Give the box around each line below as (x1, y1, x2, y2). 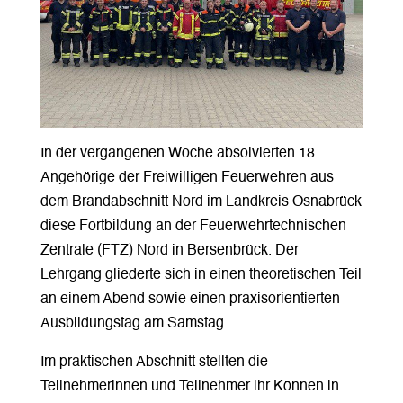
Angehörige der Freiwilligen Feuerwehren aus (40, 170, 334, 185)
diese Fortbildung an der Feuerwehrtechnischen (40, 219, 346, 234)
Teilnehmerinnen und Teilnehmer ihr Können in (40, 379, 339, 394)
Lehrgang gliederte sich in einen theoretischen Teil (40, 267, 362, 282)
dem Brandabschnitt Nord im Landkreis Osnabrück (40, 194, 362, 210)
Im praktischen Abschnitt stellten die (40, 354, 268, 370)
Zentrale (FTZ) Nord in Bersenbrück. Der (40, 243, 299, 258)
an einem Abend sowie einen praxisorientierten (40, 291, 340, 307)
